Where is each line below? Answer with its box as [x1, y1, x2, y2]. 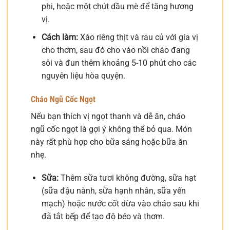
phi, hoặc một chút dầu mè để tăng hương [41, 2, 194, 12]
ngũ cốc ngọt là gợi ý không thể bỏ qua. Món [31, 124, 192, 134]
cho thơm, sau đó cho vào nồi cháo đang [41, 45, 190, 55]
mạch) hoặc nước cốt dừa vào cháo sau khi [41, 199, 199, 209]
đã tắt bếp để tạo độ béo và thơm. [41, 212, 165, 222]
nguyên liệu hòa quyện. [41, 70, 125, 81]
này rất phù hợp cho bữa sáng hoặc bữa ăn [31, 137, 187, 147]
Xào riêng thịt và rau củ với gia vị [78, 32, 198, 42]
